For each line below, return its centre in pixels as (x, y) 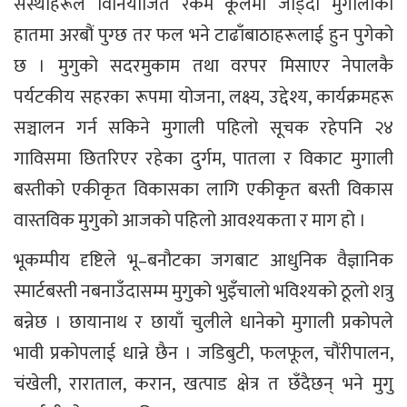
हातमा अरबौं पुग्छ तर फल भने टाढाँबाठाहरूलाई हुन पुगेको (203, 35)
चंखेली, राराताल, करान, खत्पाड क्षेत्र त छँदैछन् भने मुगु (203, 384)
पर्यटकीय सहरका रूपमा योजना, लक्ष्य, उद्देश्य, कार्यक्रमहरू (203, 97)
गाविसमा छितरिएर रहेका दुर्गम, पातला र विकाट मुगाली (203, 159)
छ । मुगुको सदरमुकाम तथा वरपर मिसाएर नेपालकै (203, 66)
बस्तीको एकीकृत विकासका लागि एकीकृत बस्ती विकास (203, 189)
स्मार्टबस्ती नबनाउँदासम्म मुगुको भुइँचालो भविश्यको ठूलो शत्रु (203, 291)
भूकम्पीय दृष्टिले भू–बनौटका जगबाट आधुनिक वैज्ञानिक (203, 260)
